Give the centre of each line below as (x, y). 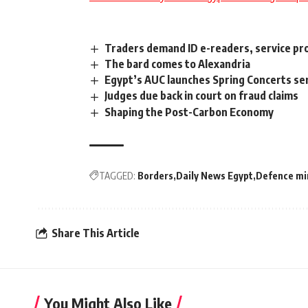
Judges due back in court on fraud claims (202, 96)
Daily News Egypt (214, 175)
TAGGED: (117, 175)
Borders (155, 175)
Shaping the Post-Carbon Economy (189, 112)
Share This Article (96, 233)
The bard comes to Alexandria (178, 64)
